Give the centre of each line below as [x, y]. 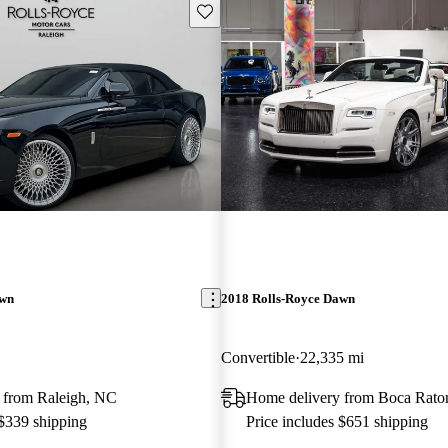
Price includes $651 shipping [336, 421]
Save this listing [242, 10]
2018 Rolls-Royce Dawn [287, 298]
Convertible [257, 357]
